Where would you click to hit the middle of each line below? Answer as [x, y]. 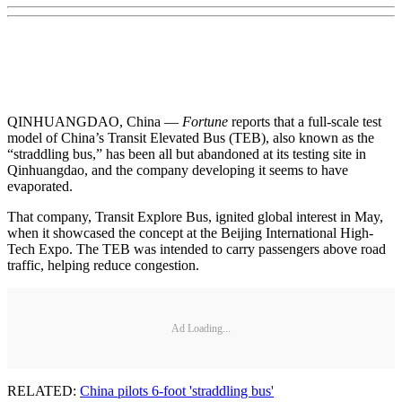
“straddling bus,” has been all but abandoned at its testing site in [187, 154]
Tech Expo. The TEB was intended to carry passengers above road [197, 249]
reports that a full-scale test [305, 122]
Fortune [205, 122]
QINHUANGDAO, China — [95, 122]
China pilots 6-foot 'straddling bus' [177, 391]
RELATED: [44, 391]
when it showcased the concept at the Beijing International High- [190, 233]
